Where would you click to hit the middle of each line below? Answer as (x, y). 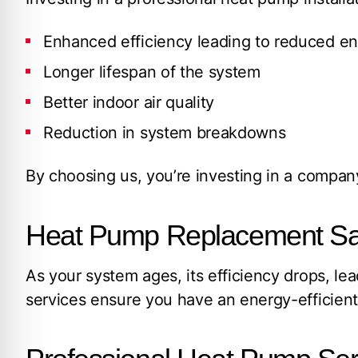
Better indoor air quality (129, 102)
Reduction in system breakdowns (165, 133)
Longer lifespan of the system (152, 72)
